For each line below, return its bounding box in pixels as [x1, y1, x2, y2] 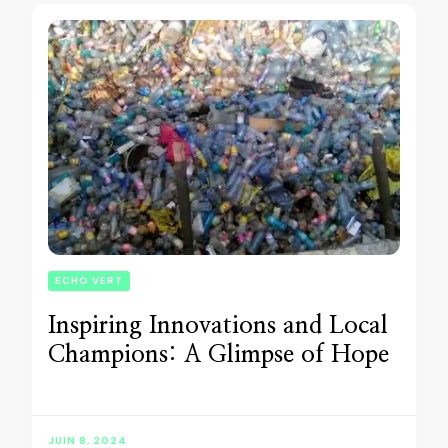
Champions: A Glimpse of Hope [48, 342, 389, 367]
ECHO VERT [55, 273, 123, 287]
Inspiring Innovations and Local [48, 313, 388, 338]
